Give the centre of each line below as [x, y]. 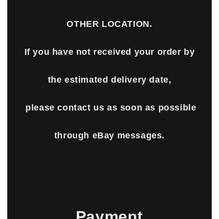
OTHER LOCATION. [109, 24]
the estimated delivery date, [109, 79]
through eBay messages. [109, 135]
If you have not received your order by [109, 52]
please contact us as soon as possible [109, 107]
